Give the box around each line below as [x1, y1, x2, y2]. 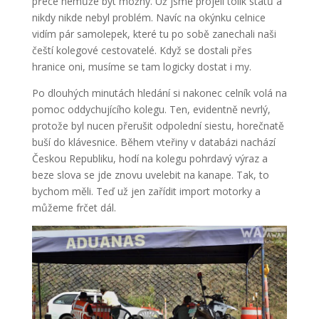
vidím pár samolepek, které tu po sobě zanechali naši [31, 26, 276, 41]
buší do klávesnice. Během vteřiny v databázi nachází [31, 135, 276, 149]
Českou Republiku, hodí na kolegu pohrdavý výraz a [31, 151, 268, 165]
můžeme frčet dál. [31, 200, 116, 214]
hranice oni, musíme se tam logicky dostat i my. [31, 59, 251, 73]
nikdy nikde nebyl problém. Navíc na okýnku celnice [31, 10, 266, 24]
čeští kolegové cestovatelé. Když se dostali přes [31, 43, 252, 57]
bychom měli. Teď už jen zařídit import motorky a [31, 184, 261, 198]
